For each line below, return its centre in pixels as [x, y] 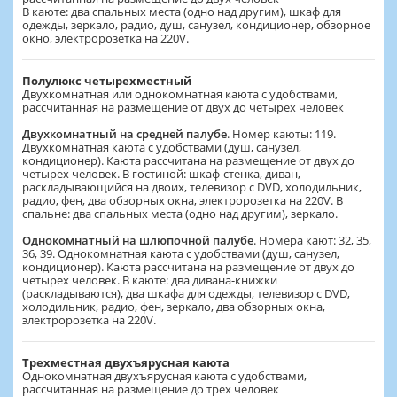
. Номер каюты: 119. [281, 133]
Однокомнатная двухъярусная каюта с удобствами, [164, 375]
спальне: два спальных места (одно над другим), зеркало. [180, 213]
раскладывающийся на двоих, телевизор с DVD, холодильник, [192, 187]
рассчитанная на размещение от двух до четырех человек [183, 107]
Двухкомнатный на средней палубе [125, 133]
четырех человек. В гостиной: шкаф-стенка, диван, [161, 173]
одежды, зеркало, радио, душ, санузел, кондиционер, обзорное [196, 24]
